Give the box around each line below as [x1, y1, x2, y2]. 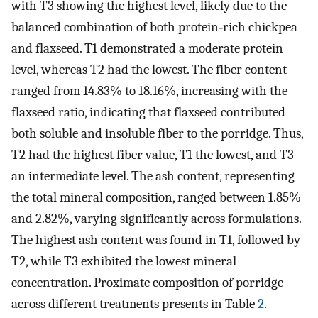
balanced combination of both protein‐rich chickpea [11, 18, 297, 35]
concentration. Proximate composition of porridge [11, 274, 283, 290]
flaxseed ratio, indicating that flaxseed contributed [11, 104, 285, 120]
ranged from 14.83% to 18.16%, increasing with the [11, 82, 287, 99]
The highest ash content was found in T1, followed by [11, 231, 300, 248]
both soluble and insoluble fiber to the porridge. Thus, [11, 125, 303, 141]
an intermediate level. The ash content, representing [11, 168, 295, 184]
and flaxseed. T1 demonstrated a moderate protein [11, 40, 283, 56]
